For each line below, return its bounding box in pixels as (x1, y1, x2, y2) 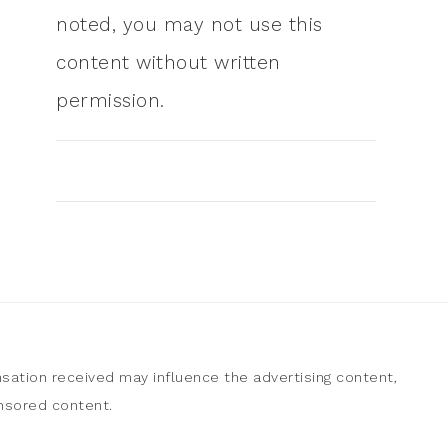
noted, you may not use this (56, 13, 323, 36)
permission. (56, 89, 165, 112)
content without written (56, 51, 281, 74)
